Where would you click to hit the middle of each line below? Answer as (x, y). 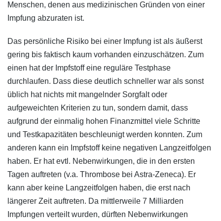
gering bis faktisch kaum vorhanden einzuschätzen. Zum (106, 54)
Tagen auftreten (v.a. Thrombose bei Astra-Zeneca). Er (102, 174)
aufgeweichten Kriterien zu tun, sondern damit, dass (98, 108)
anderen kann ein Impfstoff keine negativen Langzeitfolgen (109, 147)
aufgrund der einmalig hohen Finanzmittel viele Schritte (104, 121)
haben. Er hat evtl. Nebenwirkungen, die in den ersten (101, 161)
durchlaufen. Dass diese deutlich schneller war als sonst (106, 81)
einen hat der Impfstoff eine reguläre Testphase (89, 68)
